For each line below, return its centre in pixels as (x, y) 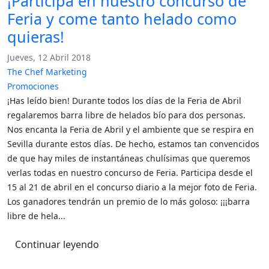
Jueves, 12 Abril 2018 (49, 57)
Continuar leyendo (57, 244)
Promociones (33, 86)
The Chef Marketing (47, 72)
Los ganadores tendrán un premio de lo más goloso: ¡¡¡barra (128, 201)
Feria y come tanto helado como (122, 19)
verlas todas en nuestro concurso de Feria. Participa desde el (130, 173)
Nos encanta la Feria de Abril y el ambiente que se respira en (131, 129)
